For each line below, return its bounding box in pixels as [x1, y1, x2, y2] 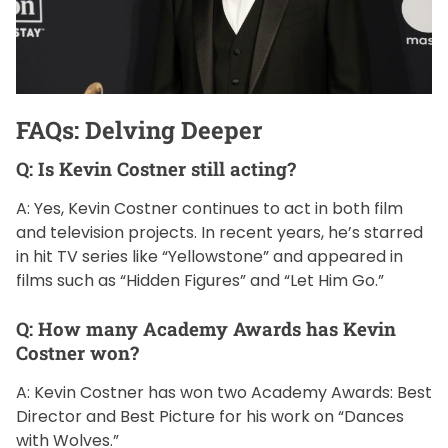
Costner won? [16, 340, 139, 366]
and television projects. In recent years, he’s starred [16, 221, 423, 245]
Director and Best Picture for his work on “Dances [16, 405, 404, 429]
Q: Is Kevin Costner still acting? [16, 156, 296, 182]
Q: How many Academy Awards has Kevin [16, 316, 396, 342]
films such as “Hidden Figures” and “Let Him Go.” [16, 269, 384, 293]
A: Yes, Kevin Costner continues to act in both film [16, 197, 403, 221]
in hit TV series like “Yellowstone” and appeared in [16, 245, 403, 269]
